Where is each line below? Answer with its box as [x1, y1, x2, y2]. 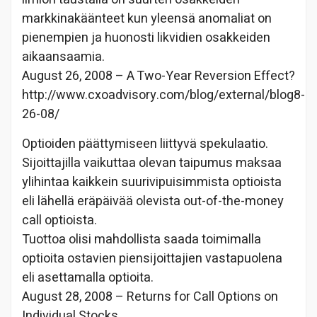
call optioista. [22, 210, 97, 230]
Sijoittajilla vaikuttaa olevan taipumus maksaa [22, 153, 282, 173]
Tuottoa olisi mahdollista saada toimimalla [22, 229, 261, 249]
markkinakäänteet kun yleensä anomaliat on [22, 8, 272, 28]
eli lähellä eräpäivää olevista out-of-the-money [22, 191, 284, 211]
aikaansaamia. [22, 47, 105, 67]
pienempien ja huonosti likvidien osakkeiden [22, 28, 270, 47]
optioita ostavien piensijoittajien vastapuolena [22, 248, 282, 268]
